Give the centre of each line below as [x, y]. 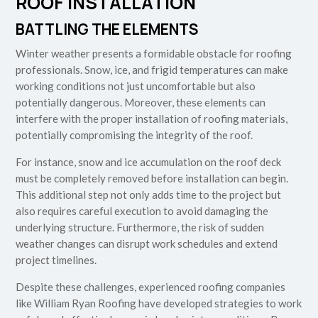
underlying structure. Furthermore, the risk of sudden [140, 227]
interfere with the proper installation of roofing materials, [152, 119]
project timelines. [56, 260]
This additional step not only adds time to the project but [149, 195]
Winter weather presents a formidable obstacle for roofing [154, 54]
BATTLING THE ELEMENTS [107, 29]
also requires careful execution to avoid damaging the [142, 211]
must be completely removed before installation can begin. [152, 179]
